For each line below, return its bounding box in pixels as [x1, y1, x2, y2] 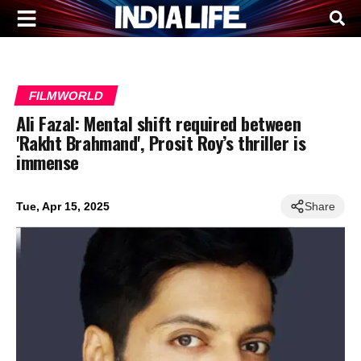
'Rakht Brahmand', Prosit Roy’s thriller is [16, 128, 306, 156]
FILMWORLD [27, 88, 105, 102]
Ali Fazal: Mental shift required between [16, 109, 301, 136]
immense [16, 147, 79, 175]
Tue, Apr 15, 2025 [16, 199, 110, 213]
